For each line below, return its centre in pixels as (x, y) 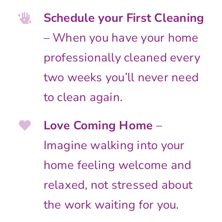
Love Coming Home (98, 125)
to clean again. (83, 97)
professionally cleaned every (122, 57)
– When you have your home (121, 37)
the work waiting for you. (111, 204)
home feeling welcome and (117, 165)
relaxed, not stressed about (118, 185)
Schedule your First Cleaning (124, 18)
